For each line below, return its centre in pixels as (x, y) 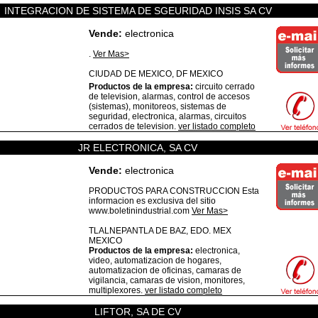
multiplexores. (117, 290)
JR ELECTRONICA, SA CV (138, 148)
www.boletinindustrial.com (140, 211)
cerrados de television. (133, 126)
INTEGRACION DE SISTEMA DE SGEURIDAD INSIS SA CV (138, 11)
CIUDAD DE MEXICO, (132, 74)
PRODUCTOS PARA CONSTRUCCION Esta (174, 191)
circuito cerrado (224, 87)
